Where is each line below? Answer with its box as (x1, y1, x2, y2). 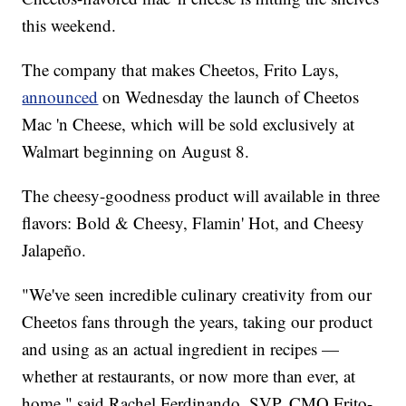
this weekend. (22, 14, 117, 37)
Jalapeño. (22, 238, 87, 262)
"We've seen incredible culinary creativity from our (22, 283, 372, 306)
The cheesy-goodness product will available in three (22, 184, 381, 208)
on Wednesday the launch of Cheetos (98, 85, 360, 109)
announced (22, 85, 99, 109)
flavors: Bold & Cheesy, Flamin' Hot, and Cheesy (22, 211, 365, 235)
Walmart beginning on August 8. (22, 140, 250, 163)
